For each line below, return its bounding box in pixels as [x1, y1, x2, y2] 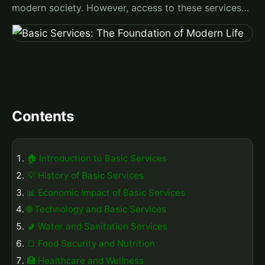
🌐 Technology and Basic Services [27, 203, 166, 215]
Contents [12, 108, 74, 125]
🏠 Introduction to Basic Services [27, 152, 167, 164]
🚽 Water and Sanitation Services [27, 221, 167, 232]
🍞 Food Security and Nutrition [27, 237, 155, 249]
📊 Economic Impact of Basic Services [27, 186, 185, 198]
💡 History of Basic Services [27, 169, 144, 181]
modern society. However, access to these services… [12, 2, 249, 14]
